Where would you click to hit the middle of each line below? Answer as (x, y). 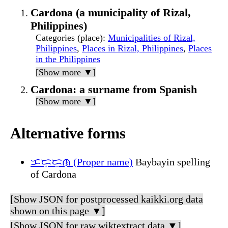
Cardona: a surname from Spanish (114, 90)
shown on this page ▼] (58, 211)
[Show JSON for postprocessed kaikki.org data (107, 199)
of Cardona (53, 174)
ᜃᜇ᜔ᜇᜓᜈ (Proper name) (82, 162)
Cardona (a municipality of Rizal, (111, 13)
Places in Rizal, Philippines (133, 49)
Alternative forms (68, 133)
